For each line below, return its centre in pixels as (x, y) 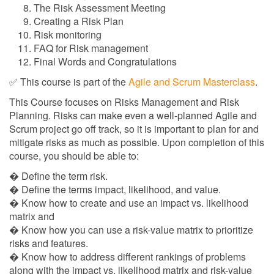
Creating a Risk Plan (79, 21)
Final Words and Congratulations (105, 61)
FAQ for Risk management (91, 48)
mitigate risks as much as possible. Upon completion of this (137, 142)
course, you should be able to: (74, 156)
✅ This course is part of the (69, 82)
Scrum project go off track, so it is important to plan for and (134, 129)
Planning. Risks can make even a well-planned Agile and (133, 115)
